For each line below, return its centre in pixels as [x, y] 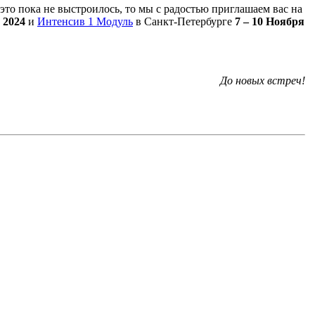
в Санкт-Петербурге [184, 21]
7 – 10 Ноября [270, 21]
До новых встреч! [263, 80]
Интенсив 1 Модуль [85, 21]
